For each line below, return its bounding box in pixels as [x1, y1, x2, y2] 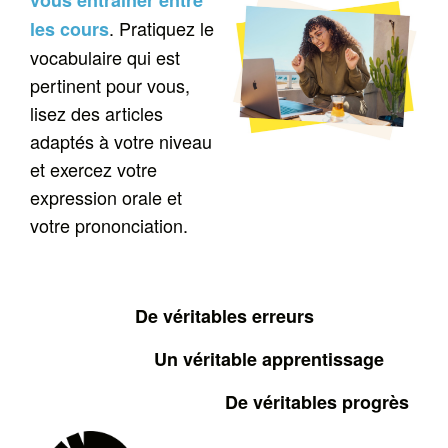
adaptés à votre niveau [30, 128, 213, 155]
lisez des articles [30, 100, 164, 127]
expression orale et [30, 184, 183, 211]
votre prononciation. [30, 212, 189, 239]
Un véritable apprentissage [64, 346, 384, 373]
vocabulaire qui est [30, 44, 181, 71]
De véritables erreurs [134, 303, 314, 330]
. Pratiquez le [109, 15, 215, 42]
